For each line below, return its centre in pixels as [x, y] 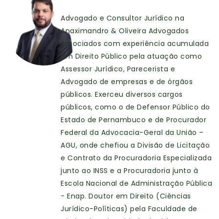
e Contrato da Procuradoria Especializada [136, 158]
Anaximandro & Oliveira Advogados [125, 31]
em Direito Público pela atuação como [131, 56]
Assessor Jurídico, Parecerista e [118, 69]
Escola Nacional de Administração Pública [136, 184]
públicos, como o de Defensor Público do [135, 107]
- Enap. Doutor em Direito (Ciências [126, 196]
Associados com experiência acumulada [135, 44]
